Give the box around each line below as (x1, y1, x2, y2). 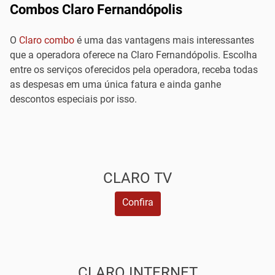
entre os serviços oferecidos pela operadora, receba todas (10, 64, 258, 76)
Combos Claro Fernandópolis (10, 2, 182, 17)
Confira (122, 196, 153, 208)
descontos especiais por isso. (10, 93, 137, 105)
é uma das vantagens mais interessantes (74, 34, 254, 46)
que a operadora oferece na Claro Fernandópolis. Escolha (10, 49, 257, 61)
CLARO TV (103, 169, 172, 187)
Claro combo (19, 34, 74, 46)
